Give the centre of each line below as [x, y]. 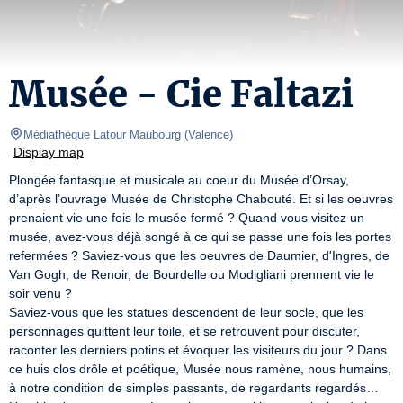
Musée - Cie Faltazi [181, 94]
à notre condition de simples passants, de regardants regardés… [194, 388]
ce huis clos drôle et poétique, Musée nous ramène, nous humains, [200, 369]
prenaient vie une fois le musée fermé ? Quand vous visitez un [187, 218]
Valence [209, 134]
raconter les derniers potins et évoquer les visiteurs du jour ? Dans [198, 350]
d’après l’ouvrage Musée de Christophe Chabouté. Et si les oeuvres [201, 199]
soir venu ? [40, 293]
